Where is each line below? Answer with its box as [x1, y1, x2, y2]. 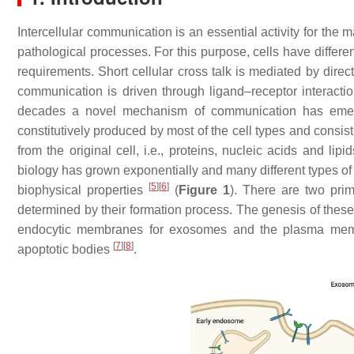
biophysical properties [17, 183, 149, 197]
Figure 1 [179, 183, 231, 197]
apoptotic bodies [17, 243, 113, 256]
